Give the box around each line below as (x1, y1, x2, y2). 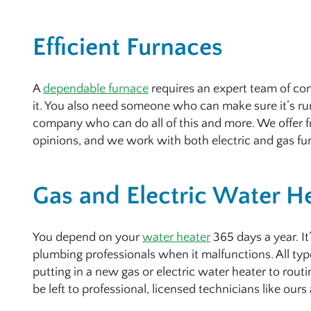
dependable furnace (43, 81, 149, 96)
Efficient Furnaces (33, 33, 223, 61)
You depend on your (33, 230, 142, 245)
